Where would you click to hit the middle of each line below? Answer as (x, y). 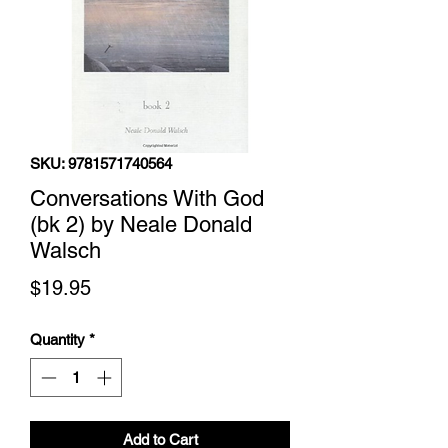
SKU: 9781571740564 (101, 163)
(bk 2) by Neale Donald (141, 224)
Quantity (57, 339)
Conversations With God (147, 198)
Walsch (65, 250)
